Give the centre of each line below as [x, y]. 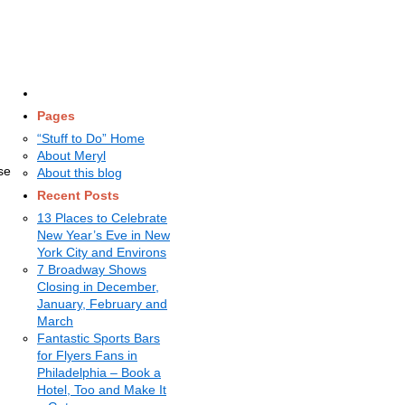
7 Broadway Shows [92, 269]
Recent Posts [78, 195]
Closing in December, [98, 287]
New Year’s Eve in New [104, 235]
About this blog [80, 173]
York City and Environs [102, 252]
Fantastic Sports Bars [99, 338]
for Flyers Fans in [87, 355]
